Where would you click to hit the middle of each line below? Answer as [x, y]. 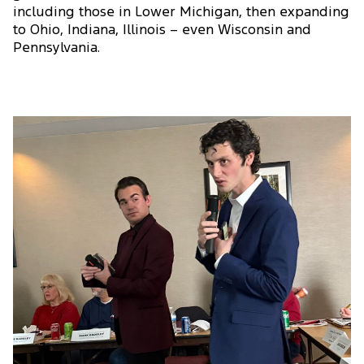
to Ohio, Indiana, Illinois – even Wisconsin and [162, 30]
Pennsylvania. [56, 48]
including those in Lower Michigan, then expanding [181, 12]
